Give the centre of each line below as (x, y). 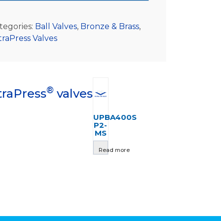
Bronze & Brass (110, 26)
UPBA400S (115, 117)
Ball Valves (56, 26)
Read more (114, 150)
